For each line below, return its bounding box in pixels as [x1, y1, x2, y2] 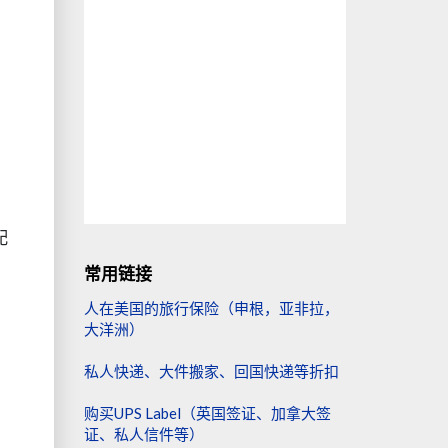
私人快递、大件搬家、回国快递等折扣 [83, 362, 339, 380]
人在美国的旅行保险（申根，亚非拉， [83, 299, 339, 317]
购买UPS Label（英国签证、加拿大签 [83, 404, 331, 422]
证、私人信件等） [83, 425, 204, 443]
